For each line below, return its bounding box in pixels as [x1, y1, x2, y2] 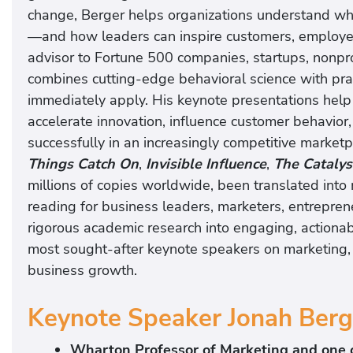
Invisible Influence [146, 154, 266, 174]
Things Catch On [28, 154, 139, 174]
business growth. [28, 261, 137, 281]
